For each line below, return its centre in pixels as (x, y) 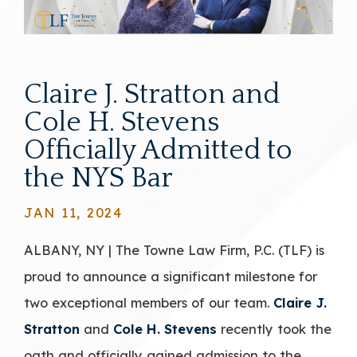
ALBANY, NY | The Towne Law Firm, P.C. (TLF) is (174, 249)
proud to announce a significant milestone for (171, 276)
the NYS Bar (98, 178)
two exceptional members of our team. (149, 302)
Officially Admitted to (158, 150)
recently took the (274, 328)
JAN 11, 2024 (73, 212)
